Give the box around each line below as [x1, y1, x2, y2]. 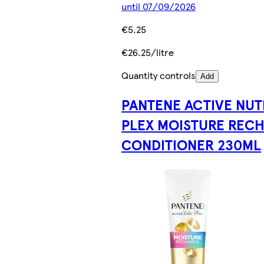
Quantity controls [121, 68, 196, 82]
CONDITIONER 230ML [121, 134, 261, 155]
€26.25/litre [121, 45, 174, 60]
